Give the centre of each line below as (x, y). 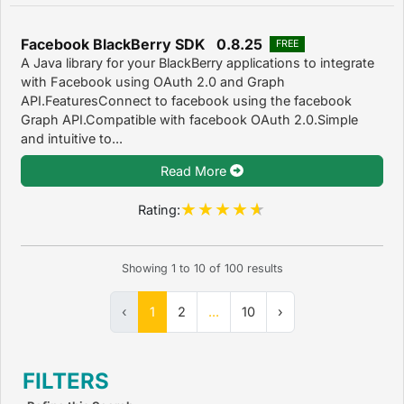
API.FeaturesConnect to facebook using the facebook (186, 100)
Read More (196, 170)
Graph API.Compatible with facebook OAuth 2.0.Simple (189, 119)
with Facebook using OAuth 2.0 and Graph (153, 81)
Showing (146, 269)
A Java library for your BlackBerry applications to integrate (197, 62)
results (263, 269)
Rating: (159, 209)
